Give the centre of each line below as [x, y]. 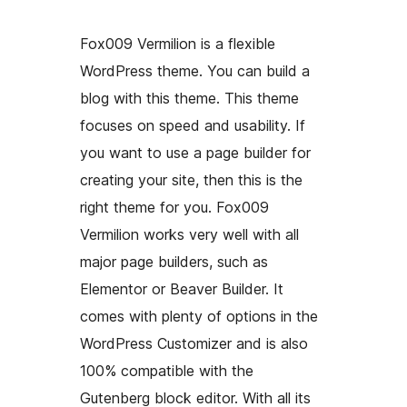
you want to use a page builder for [195, 153]
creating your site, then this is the [191, 180]
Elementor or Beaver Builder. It [182, 289]
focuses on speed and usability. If [193, 126]
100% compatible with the [167, 371]
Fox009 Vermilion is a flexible [178, 44]
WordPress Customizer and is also [194, 344]
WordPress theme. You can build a [195, 71]
